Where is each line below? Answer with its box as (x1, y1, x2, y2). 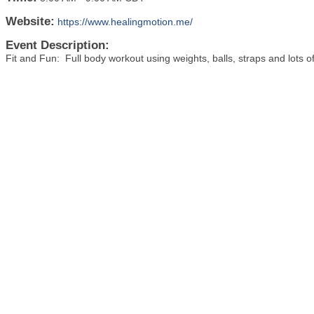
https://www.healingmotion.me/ (57, 16, 193, 28)
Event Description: (6, 39, 109, 53)
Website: (6, 15, 55, 29)
